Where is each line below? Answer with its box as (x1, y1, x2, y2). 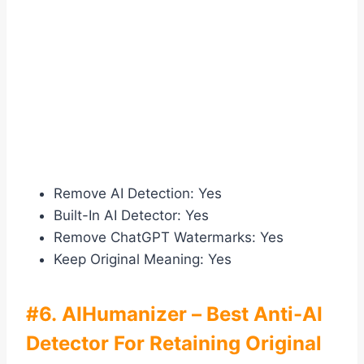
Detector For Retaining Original (26, 331, 322, 356)
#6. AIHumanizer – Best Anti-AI (26, 302, 323, 327)
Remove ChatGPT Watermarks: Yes (54, 229, 284, 246)
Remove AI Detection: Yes (54, 185, 222, 202)
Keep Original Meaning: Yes (54, 251, 232, 268)
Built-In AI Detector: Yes (54, 207, 209, 224)
